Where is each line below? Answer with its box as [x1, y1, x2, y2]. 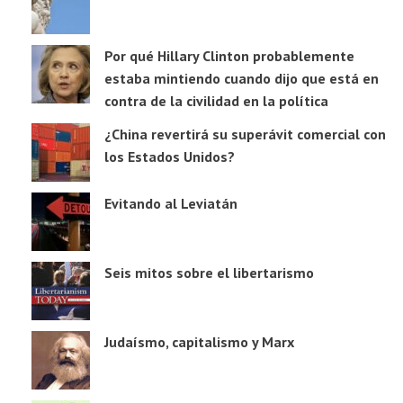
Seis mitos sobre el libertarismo [104, 264, 314, 282]
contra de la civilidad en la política [104, 92, 328, 111]
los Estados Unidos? [104, 148, 235, 166]
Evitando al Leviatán [104, 194, 237, 213]
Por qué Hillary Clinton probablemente [104, 47, 354, 66]
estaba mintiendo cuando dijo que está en [104, 69, 379, 88]
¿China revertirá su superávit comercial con [104, 125, 386, 144]
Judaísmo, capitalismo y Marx [104, 333, 294, 352]
